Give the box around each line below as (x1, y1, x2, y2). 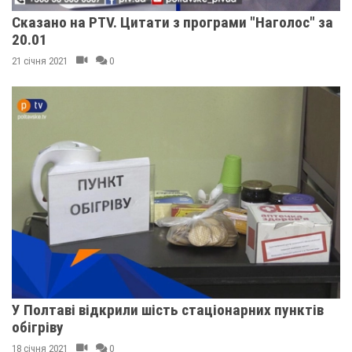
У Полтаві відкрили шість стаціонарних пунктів (12, 301, 324, 319)
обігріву (12, 318, 64, 336)
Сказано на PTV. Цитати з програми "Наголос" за (12, 13, 333, 31)
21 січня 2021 (12, 55, 68, 67)
